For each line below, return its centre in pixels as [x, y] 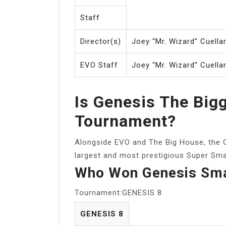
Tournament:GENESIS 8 [118, 192]
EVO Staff [99, 65]
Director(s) [101, 41]
